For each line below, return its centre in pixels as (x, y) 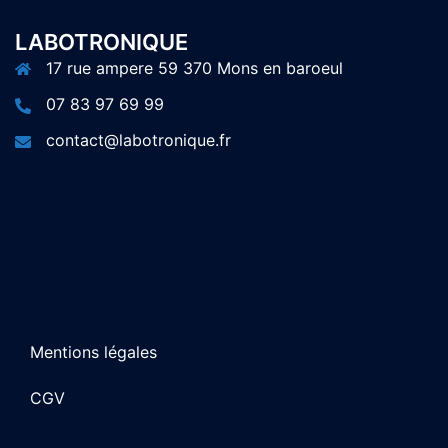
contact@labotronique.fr (138, 140)
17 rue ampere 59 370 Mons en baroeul (194, 68)
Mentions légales (93, 352)
